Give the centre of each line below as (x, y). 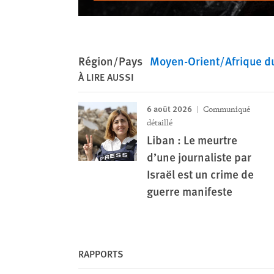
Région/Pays (110, 61)
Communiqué (226, 109)
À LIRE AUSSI (106, 77)
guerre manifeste (190, 191)
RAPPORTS (101, 254)
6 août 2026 (169, 108)
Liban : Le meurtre (192, 140)
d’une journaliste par (199, 157)
